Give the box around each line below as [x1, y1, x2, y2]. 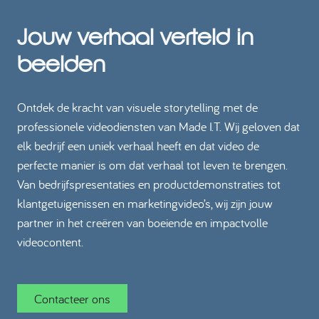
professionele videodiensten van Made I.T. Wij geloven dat [17, 118, 300, 135]
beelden [17, 50, 105, 78]
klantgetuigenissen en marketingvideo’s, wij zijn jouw [17, 195, 273, 211]
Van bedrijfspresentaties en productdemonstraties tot [17, 176, 281, 192]
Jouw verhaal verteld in [17, 23, 253, 51]
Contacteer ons [33, 290, 110, 307]
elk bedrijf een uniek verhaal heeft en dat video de [17, 137, 259, 154]
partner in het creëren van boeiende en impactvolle [17, 214, 268, 231]
